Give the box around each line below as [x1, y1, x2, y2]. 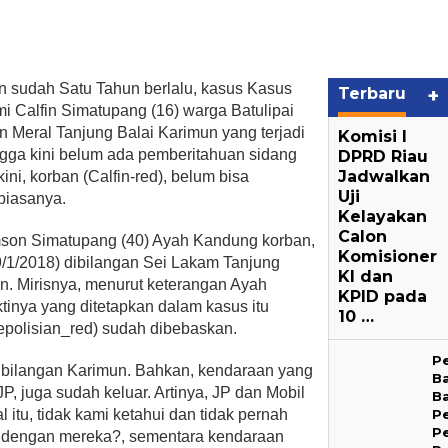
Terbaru [338, 84, 407, 103]
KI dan [338, 267, 394, 286]
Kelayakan [338, 207, 428, 226]
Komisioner [338, 247, 438, 266]
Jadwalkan [338, 167, 431, 186]
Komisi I [338, 127, 408, 146]
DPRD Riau [338, 147, 429, 166]
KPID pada [338, 287, 428, 306]
